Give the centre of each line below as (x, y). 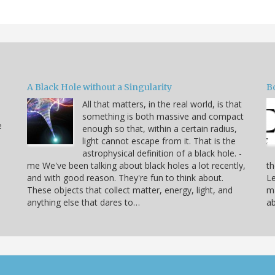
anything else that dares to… (83, 203)
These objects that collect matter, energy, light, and (130, 190)
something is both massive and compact (163, 117)
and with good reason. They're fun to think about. (125, 178)
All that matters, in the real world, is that (162, 104)
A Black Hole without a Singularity (99, 87)
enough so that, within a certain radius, (160, 129)
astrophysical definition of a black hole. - (162, 153)
